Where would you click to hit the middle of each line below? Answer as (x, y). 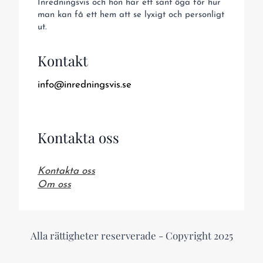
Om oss (54, 185)
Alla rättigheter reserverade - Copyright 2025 (131, 236)
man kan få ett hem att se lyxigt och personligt (131, 15)
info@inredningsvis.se (85, 85)
